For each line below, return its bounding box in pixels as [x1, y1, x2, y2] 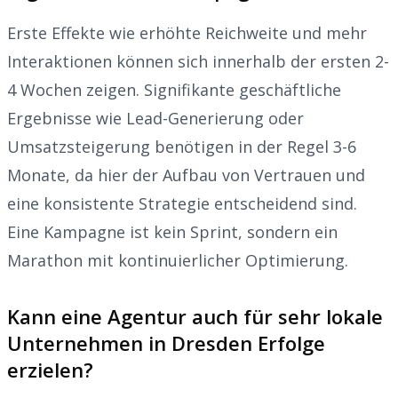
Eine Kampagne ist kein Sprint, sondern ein [7, 220, 338, 243]
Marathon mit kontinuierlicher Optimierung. [7, 249, 348, 271]
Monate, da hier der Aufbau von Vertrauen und [7, 163, 365, 186]
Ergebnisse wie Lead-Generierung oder [7, 107, 304, 129]
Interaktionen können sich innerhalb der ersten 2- [7, 50, 389, 72]
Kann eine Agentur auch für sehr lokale [7, 302, 383, 330]
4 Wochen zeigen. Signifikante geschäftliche [7, 78, 341, 100]
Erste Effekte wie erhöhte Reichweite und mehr [7, 21, 367, 44]
